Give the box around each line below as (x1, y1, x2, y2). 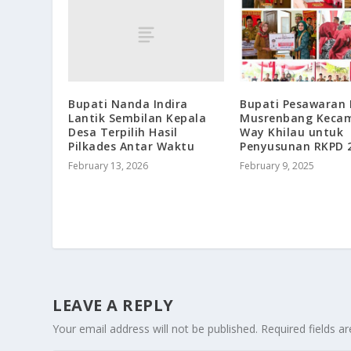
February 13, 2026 (68, 158, 149, 172)
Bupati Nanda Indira (68, 96, 188, 111)
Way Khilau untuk (240, 124, 343, 139)
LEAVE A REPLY (52, 295, 174, 317)
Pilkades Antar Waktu (68, 138, 195, 154)
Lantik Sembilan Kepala (68, 110, 207, 125)
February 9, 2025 (240, 158, 314, 172)
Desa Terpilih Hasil (68, 124, 178, 139)
